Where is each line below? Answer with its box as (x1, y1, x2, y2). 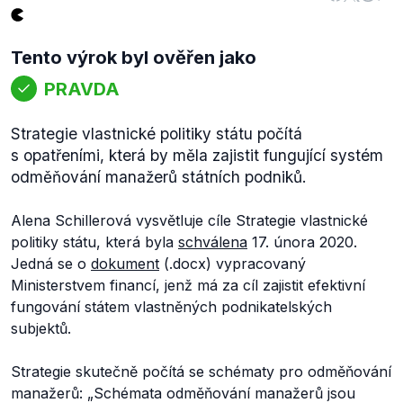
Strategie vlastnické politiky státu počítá (11, 124, 302, 143)
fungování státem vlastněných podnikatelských (11, 298, 332, 316)
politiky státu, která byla (11, 233, 178, 251)
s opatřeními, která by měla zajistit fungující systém (11, 146, 383, 165)
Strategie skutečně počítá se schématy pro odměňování (11, 363, 391, 381)
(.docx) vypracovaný (159, 255, 306, 273)
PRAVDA (44, 77, 120, 100)
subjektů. (11, 319, 71, 337)
